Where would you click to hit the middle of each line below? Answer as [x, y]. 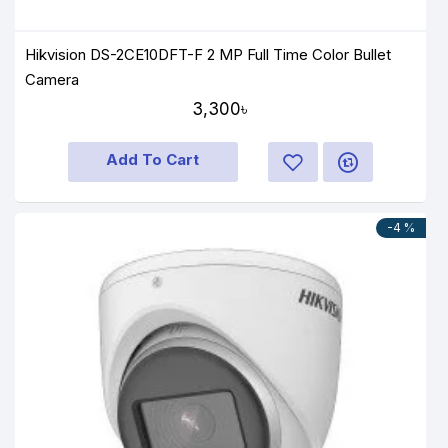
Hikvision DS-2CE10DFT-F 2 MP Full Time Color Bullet [208, 55]
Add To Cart [153, 160]
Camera [52, 80]
